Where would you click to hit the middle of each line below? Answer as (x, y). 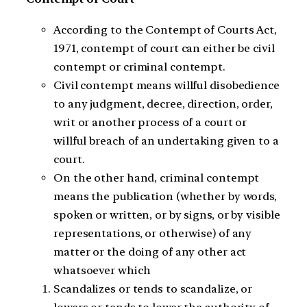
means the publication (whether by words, (165, 196)
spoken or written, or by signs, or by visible (167, 214)
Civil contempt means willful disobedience (167, 85)
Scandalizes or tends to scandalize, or (153, 288)
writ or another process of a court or (150, 122)
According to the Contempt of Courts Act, (165, 29)
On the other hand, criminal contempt (157, 177)
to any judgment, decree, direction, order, (163, 103)
